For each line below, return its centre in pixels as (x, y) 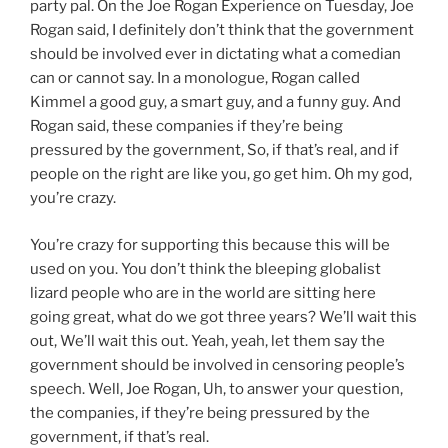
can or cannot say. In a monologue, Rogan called (195, 78)
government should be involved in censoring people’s (217, 364)
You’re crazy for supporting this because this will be (210, 244)
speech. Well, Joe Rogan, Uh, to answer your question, (216, 388)
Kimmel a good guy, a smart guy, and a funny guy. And (215, 102)
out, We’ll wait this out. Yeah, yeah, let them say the (207, 340)
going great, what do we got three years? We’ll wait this (223, 316)
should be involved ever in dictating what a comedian (215, 54)
